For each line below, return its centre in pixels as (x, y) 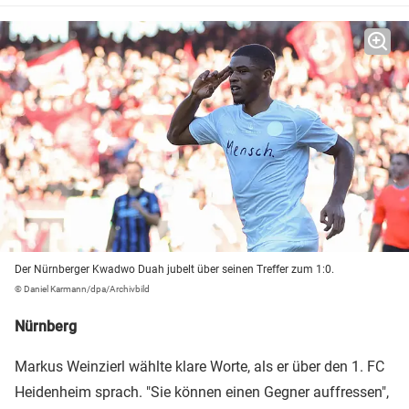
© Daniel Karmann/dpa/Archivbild (82, 289)
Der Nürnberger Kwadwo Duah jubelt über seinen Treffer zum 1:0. (174, 270)
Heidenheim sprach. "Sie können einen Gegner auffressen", (202, 393)
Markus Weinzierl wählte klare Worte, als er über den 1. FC (199, 367)
